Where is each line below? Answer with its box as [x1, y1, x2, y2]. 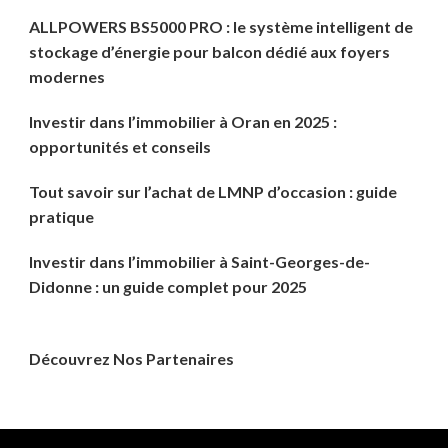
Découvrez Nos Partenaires [29, 349, 234, 369]
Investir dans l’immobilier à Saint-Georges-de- [29, 252, 370, 272]
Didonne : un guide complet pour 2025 [29, 277, 307, 297]
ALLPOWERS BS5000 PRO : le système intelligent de [29, 17, 413, 37]
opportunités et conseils [29, 137, 211, 157]
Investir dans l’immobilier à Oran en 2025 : [29, 112, 337, 132]
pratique [29, 207, 94, 227]
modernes [29, 67, 105, 87]
